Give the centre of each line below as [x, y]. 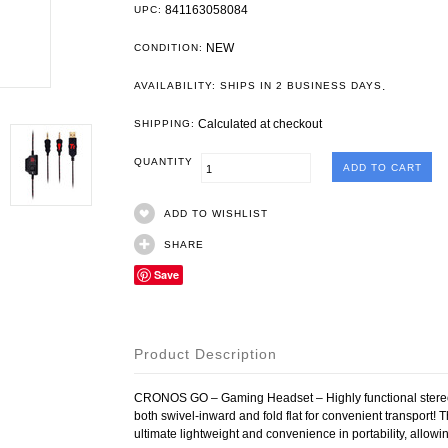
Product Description [205, 354]
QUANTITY [167, 161]
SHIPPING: [164, 123]
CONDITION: [168, 47]
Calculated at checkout [258, 124]
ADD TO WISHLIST [216, 213]
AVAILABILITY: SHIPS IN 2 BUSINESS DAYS [258, 85]
